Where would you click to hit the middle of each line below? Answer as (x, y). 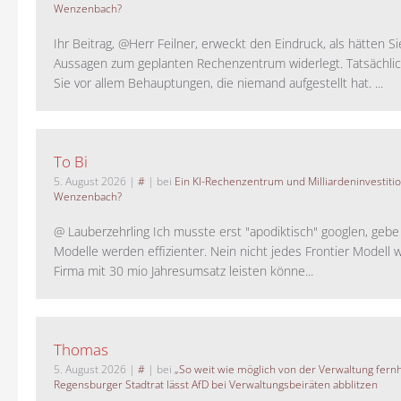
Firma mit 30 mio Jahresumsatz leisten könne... (183, 271)
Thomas (81, 350)
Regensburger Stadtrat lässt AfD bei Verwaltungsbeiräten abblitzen (216, 385)
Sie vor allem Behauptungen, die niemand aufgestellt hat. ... (218, 83)
